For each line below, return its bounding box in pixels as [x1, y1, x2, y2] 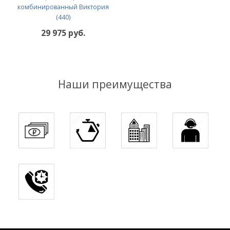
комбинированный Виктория [17, 3, 109, 12]
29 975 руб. [41, 27, 85, 39]
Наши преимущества [58, 77, 172, 92]
